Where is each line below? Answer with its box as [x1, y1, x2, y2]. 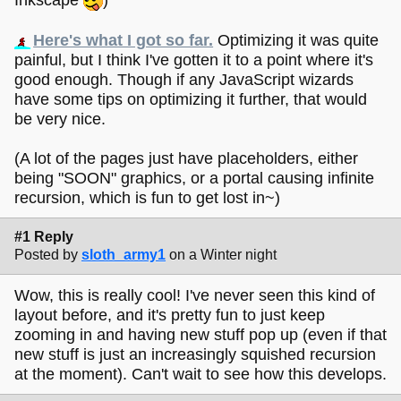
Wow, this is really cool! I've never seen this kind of [14, 286, 375, 304]
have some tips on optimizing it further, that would [14, 90, 367, 108]
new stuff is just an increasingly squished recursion [14, 345, 376, 363]
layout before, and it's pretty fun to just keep [14, 305, 325, 324]
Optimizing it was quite [213, 30, 380, 49]
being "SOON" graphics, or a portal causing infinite [14, 168, 374, 187]
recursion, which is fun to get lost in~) [14, 188, 280, 207]
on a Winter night [169, 247, 277, 263]
